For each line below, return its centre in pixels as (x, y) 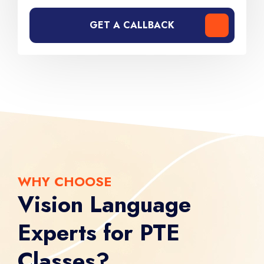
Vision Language (104, 204)
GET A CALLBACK (132, 25)
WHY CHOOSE (65, 181)
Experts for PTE (99, 232)
